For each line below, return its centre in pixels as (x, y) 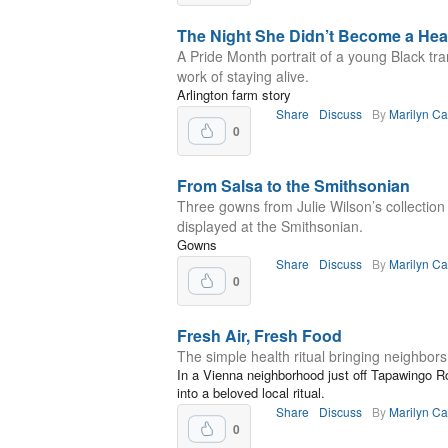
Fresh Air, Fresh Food (259, 335)
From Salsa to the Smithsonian (293, 185)
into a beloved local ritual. (251, 392)
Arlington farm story (234, 94)
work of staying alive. (243, 76)
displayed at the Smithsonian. (270, 226)
